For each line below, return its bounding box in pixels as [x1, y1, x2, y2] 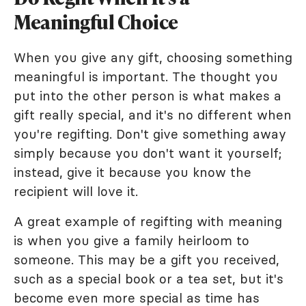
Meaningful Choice [14, 9, 178, 35]
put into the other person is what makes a [14, 87, 281, 104]
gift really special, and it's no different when [14, 107, 292, 123]
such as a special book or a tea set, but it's [14, 270, 283, 287]
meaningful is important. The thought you [14, 68, 278, 85]
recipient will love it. [14, 183, 138, 199]
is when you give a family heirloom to [14, 232, 249, 249]
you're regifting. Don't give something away [14, 126, 286, 142]
